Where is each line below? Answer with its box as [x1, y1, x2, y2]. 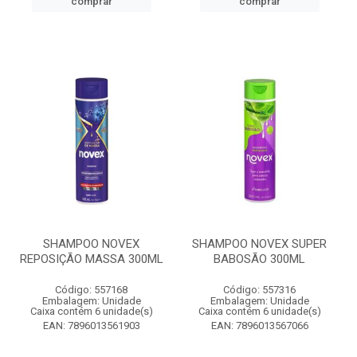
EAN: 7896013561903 [42, 320, 140, 331]
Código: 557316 [223, 284, 296, 296]
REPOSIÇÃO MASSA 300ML [19, 252, 163, 266]
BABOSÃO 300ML [214, 252, 305, 266]
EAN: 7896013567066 [210, 320, 308, 331]
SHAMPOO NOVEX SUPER [192, 237, 327, 251]
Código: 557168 [55, 284, 127, 296]
